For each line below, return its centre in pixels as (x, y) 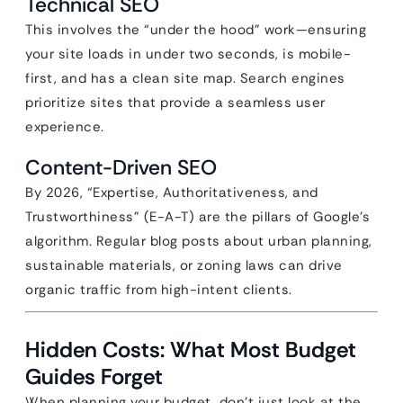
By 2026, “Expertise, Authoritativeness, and (172, 193)
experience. (65, 127)
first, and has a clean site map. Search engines (185, 78)
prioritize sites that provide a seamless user (175, 103)
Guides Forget (94, 376)
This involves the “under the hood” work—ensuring (196, 30)
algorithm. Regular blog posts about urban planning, (199, 241)
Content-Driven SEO (121, 167)
